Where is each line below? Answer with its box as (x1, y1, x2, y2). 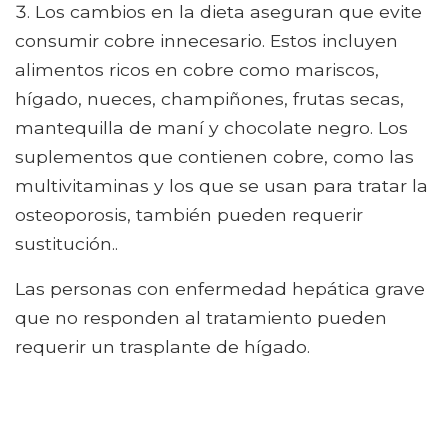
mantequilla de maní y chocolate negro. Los (15, 117, 408, 139)
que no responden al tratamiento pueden (15, 307, 387, 329)
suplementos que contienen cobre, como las (15, 146, 414, 168)
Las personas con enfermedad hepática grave (15, 278, 425, 300)
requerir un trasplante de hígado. (15, 336, 310, 358)
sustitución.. (15, 233, 118, 255)
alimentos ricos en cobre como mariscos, (15, 59, 379, 81)
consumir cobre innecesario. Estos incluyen (15, 30, 398, 52)
